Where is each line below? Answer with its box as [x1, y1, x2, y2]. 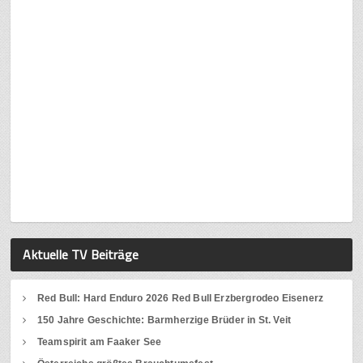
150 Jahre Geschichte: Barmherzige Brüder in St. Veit [36, 314, 292, 327]
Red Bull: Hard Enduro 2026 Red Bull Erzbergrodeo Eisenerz [36, 293, 324, 305]
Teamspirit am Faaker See [36, 336, 162, 348]
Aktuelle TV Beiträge [23, 245, 139, 265]
